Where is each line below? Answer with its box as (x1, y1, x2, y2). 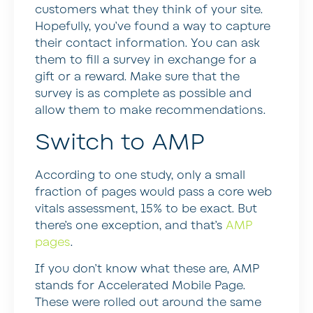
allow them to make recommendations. (35, 103, 265, 119)
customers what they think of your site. (35, 2, 263, 18)
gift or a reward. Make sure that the (35, 69, 240, 85)
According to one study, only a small (35, 167, 245, 183)
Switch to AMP (35, 126, 205, 157)
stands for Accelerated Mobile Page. (35, 277, 245, 293)
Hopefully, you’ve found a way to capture (35, 19, 270, 35)
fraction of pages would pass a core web (35, 184, 272, 200)
